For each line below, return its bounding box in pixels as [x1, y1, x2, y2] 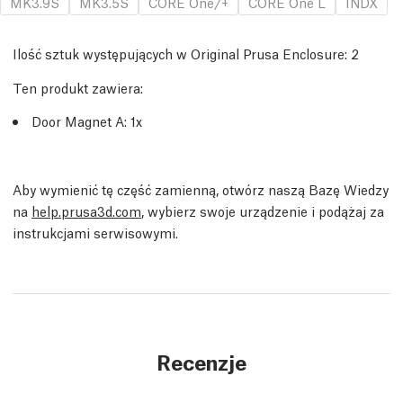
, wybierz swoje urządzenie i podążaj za [141, 201, 384, 219]
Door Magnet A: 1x [31, 112, 142, 130]
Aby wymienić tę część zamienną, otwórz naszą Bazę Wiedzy [13, 180, 389, 198]
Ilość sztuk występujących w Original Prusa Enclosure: [13, 44, 347, 62]
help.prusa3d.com [31, 201, 141, 219]
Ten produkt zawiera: [13, 78, 143, 96]
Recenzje [157, 347, 246, 375]
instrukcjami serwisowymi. [13, 223, 178, 241]
